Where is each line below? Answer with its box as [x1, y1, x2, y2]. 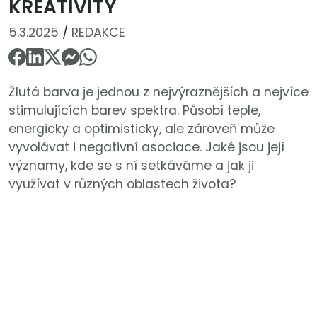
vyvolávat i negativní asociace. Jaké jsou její [8, 139, 284, 156]
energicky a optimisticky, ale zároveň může [8, 120, 275, 138]
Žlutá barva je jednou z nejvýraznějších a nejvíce [8, 83, 309, 101]
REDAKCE [71, 23, 125, 41]
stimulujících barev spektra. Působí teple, [8, 102, 260, 120]
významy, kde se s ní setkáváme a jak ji [8, 157, 254, 175]
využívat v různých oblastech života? [8, 175, 236, 193]
